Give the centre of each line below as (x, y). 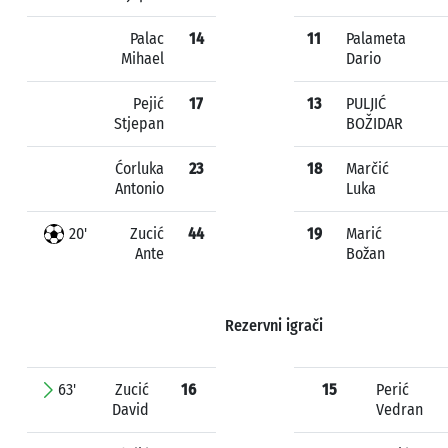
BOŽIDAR (374, 123)
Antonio (139, 188)
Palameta (376, 38)
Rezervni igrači (273, 325)
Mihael (142, 58)
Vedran (399, 409)
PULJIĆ (366, 103)
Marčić (367, 168)
